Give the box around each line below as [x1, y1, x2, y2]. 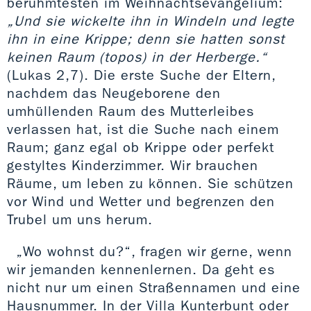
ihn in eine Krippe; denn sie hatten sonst [7, 30, 285, 47]
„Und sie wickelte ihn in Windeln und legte [7, 12, 294, 29]
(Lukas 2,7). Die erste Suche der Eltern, [7, 66, 276, 83]
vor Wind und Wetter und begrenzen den [7, 192, 275, 210]
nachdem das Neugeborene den [7, 84, 221, 101]
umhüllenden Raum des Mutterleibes [7, 102, 254, 119]
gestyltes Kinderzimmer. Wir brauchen [7, 156, 258, 174]
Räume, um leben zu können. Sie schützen [7, 174, 294, 192]
